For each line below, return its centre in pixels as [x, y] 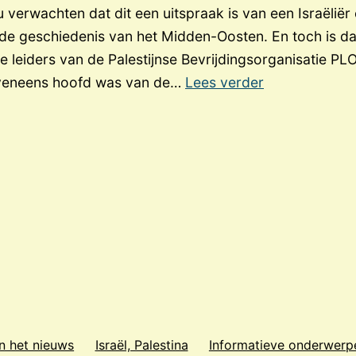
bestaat [288, 151]
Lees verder [224, 83]
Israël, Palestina [141, 344]
